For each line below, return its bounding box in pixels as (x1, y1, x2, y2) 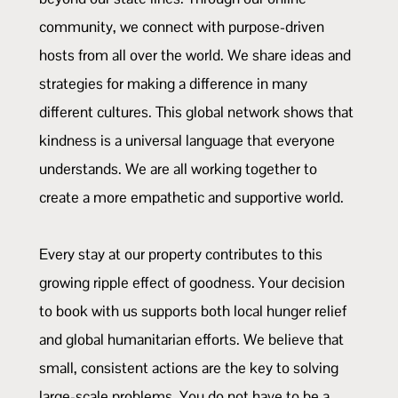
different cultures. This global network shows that (39, 101, 354, 122)
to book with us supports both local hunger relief (39, 300, 346, 321)
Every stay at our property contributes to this (39, 243, 322, 264)
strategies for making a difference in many (39, 73, 307, 93)
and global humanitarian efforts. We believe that (39, 329, 344, 349)
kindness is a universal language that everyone (39, 130, 335, 150)
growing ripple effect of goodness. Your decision (39, 272, 345, 292)
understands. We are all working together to (39, 158, 317, 179)
